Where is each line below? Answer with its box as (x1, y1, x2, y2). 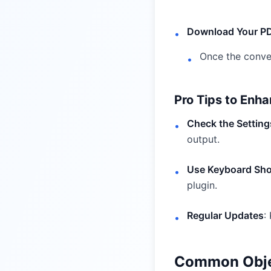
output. (187, 133, 220, 145)
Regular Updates (187, 209, 264, 221)
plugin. (187, 179, 217, 191)
